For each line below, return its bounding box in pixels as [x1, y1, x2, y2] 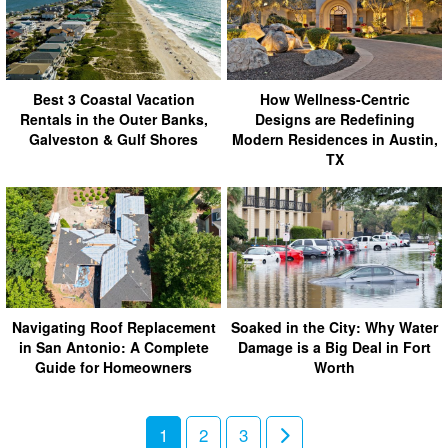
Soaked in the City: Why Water [231, 316, 438, 337]
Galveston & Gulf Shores [29, 128, 198, 149]
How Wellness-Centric [259, 88, 410, 109]
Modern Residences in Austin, [231, 128, 438, 149]
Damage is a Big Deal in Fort [238, 336, 431, 357]
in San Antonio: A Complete [18, 336, 209, 357]
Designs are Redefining [254, 108, 415, 129]
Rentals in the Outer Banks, [19, 108, 208, 129]
